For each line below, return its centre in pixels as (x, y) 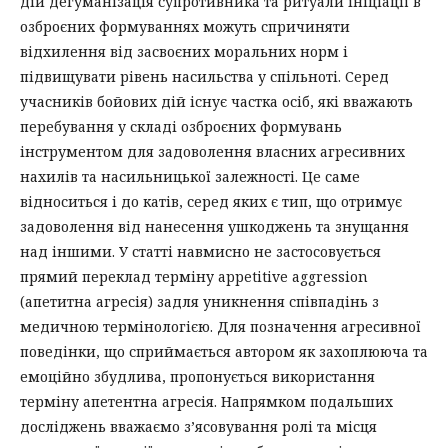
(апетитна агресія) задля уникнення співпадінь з (199, 301)
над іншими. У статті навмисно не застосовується (200, 251)
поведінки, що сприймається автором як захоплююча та (224, 351)
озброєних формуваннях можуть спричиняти (185, 26)
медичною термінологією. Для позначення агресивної (220, 326)
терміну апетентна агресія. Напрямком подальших (206, 401)
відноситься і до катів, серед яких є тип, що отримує (211, 201)
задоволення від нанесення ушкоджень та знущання (214, 226)
